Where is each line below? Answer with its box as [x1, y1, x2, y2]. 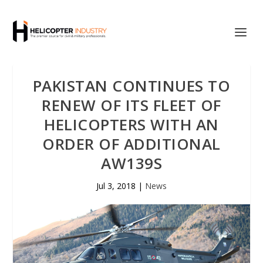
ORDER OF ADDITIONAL [42, 133, 221, 154]
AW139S [101, 153, 162, 174]
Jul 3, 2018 [96, 180, 136, 191]
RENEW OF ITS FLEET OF [42, 95, 221, 116]
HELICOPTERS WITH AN [44, 114, 219, 135]
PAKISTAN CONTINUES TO [32, 75, 231, 96]
